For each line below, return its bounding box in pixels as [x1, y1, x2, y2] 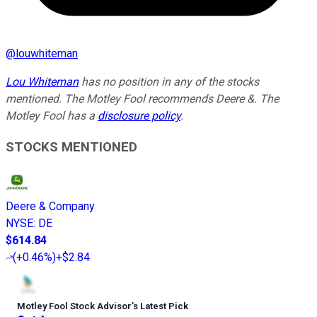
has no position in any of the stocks [79, 74, 259, 88]
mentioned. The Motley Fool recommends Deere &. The [6, 91, 279, 105]
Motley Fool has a [6, 108, 98, 122]
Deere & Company [6, 200, 95, 214]
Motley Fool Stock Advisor [17, 301, 132, 312]
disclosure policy [98, 108, 180, 122]
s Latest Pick [133, 301, 188, 312]
